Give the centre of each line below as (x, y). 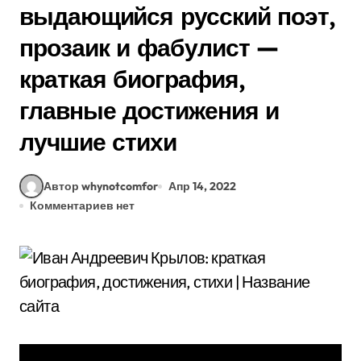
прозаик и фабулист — (149, 48)
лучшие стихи (98, 142)
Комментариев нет (82, 205)
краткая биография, (132, 79)
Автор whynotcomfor (101, 186)
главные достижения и (149, 110)
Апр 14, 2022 (202, 186)
